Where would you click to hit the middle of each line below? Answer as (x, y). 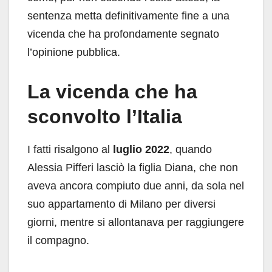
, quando (191, 149)
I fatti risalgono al (70, 149)
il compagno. (58, 240)
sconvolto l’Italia (105, 116)
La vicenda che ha (112, 91)
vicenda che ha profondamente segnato (123, 34)
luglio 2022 (141, 149)
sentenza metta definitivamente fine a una (128, 15)
